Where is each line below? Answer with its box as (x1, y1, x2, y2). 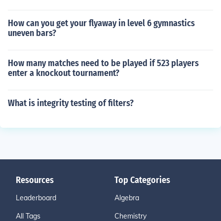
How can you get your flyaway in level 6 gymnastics (8, 18, 195, 29)
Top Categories (114, 175, 170, 185)
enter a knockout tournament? (8, 68, 119, 78)
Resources (16, 175, 54, 185)
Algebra (114, 193, 139, 202)
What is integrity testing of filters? (8, 98, 134, 109)
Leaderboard (16, 193, 56, 202)
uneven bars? (8, 28, 56, 38)
